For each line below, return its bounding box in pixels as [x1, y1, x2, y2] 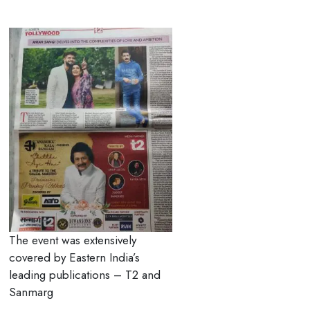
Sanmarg [8, 283, 53, 300]
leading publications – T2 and [8, 266, 161, 283]
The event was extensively [8, 231, 136, 248]
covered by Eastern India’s [8, 248, 140, 266]
